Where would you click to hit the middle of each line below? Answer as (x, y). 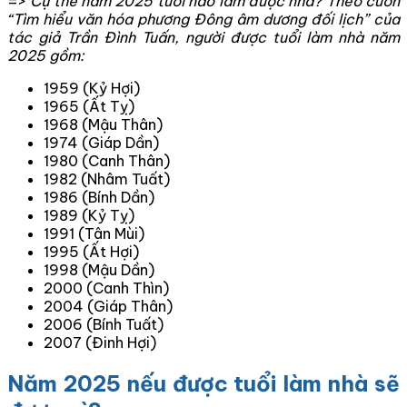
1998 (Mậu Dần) (99, 270)
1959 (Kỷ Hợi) (92, 89)
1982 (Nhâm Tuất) (107, 179)
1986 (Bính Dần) (99, 198)
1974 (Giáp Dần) (101, 143)
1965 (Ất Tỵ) (89, 107)
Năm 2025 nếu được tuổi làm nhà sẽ (203, 384)
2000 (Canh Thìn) (106, 288)
